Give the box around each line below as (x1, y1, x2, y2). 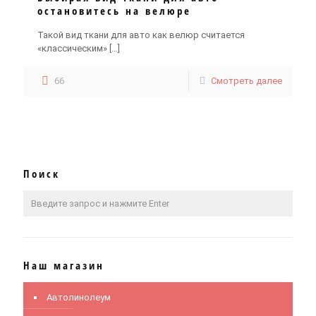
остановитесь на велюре (37, 4, 191, 18)
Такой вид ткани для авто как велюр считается (37, 30, 245, 40)
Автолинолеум (47, 292, 111, 303)
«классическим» (37, 43, 107, 54)
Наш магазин (23, 258, 104, 272)
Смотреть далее (211, 75, 282, 86)
